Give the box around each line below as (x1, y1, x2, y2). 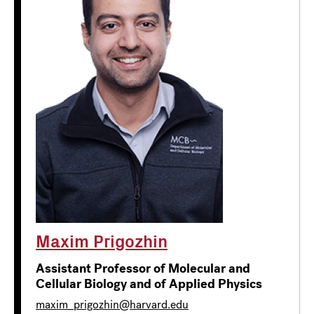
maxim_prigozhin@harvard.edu (36, 296, 189, 312)
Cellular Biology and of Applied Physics (36, 275, 262, 292)
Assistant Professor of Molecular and (36, 259, 250, 277)
